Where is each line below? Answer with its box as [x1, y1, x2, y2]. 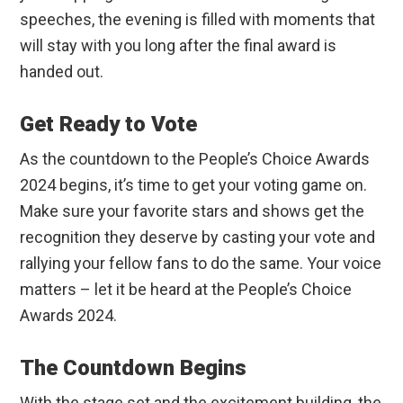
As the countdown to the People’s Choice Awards [20, 149, 371, 169]
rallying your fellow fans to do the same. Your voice [20, 254, 382, 273]
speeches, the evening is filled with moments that [20, 10, 376, 30]
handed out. [20, 62, 104, 82]
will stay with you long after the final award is [20, 36, 337, 56]
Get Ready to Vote [20, 112, 198, 138]
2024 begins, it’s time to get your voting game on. [20, 175, 368, 195]
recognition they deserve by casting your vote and [20, 228, 376, 247]
